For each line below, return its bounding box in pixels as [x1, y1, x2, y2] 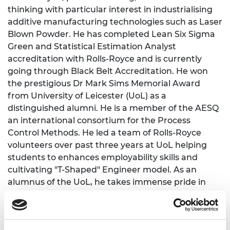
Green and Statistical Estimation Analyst [8, 41, 176, 51]
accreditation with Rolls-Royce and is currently [8, 53, 202, 64]
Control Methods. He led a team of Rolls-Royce [8, 127, 201, 138]
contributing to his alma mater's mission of [8, 189, 186, 199]
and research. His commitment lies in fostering [8, 214, 203, 224]
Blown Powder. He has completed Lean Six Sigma [8, 29, 215, 39]
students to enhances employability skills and [8, 152, 198, 162]
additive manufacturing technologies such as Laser [8, 16, 222, 27]
